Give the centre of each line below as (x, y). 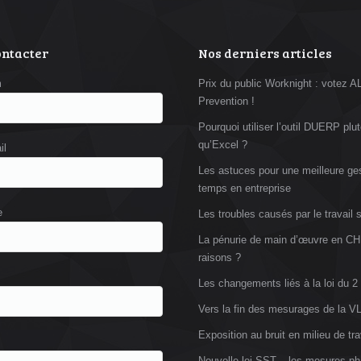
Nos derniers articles (265, 53)
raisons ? (220, 257)
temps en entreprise (245, 188)
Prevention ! (226, 101)
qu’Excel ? (223, 145)
